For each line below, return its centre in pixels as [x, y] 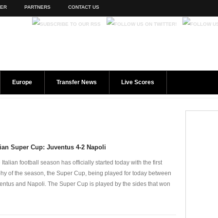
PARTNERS [37, 7]
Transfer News [77, 82]
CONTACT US [83, 7]
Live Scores [138, 82]
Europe [22, 82]
